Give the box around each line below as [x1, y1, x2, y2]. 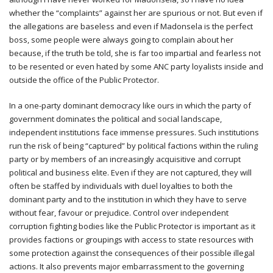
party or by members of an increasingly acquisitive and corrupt [9, 153, 241, 165]
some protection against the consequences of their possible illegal [9, 247, 255, 258]
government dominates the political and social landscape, [9, 113, 222, 124]
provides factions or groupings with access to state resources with [9, 233, 253, 245]
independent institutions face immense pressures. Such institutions [9, 126, 259, 138]
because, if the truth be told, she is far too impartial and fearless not [9, 47, 261, 58]
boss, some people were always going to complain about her [9, 34, 233, 45]
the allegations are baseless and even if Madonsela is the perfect [9, 20, 253, 32]
